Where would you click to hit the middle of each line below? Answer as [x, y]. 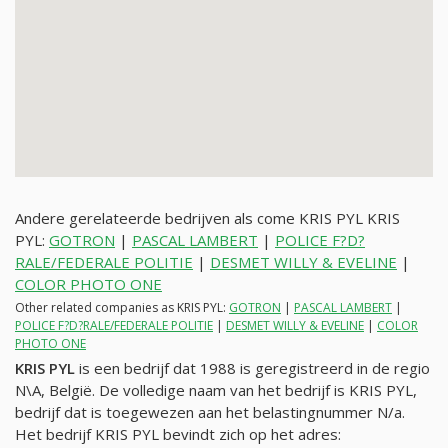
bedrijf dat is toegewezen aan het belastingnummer [196, 411]
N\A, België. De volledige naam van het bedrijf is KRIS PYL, [216, 389]
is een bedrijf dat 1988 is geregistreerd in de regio [252, 367]
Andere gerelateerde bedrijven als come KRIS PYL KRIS [207, 218]
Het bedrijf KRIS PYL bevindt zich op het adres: [178, 433]
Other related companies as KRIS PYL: [122, 307]
